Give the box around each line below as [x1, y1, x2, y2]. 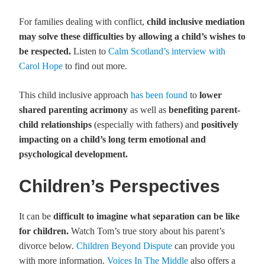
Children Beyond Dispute [76, 241, 172, 251]
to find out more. [63, 61, 127, 71]
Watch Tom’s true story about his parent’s [69, 226, 225, 236]
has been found [131, 90, 188, 100]
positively [201, 119, 238, 130]
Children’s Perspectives [19, 176, 220, 196]
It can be [19, 211, 53, 221]
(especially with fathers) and [94, 119, 201, 130]
